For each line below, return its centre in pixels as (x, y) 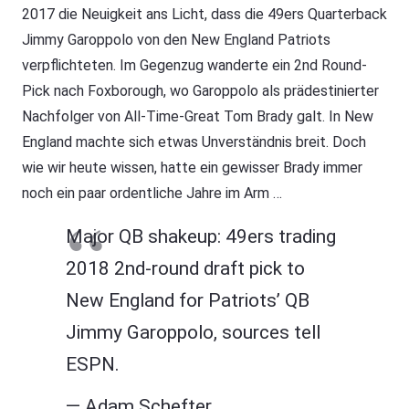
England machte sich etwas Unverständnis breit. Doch (194, 142)
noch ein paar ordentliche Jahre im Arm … (152, 194)
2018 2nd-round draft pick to (185, 269)
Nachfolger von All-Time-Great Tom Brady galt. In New (198, 117)
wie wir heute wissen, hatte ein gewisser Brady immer (192, 168)
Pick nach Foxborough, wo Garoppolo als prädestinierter (200, 91)
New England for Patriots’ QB (188, 301)
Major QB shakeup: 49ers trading (201, 237)
